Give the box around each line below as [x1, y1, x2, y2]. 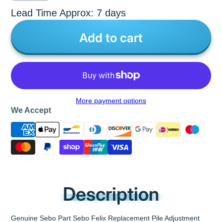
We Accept [11, 105, 52, 114]
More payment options [76, 96, 146, 105]
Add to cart [79, 30, 143, 45]
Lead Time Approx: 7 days [11, 7, 126, 19]
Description [63, 183, 159, 206]
